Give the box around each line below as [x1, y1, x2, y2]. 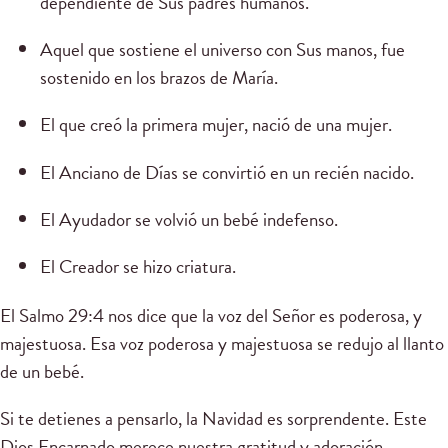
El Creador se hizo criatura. [40, 251, 236, 281]
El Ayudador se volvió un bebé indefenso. [40, 204, 338, 234]
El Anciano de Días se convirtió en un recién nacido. [40, 157, 414, 187]
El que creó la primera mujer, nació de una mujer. [40, 110, 392, 140]
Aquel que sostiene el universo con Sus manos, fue [40, 35, 405, 65]
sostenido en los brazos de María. [40, 63, 278, 93]
